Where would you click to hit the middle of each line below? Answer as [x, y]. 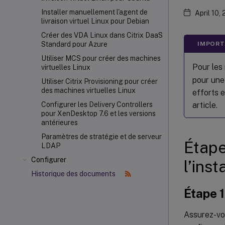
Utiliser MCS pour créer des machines [101, 58]
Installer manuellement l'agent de [94, 12]
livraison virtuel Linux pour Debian [95, 21]
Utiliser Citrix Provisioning [82, 81]
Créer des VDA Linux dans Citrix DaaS [102, 35]
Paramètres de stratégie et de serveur [101, 137]
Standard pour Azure [74, 44]
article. [205, 105]
